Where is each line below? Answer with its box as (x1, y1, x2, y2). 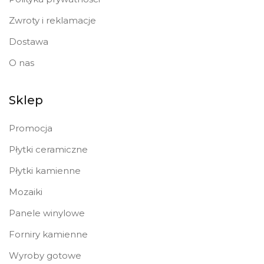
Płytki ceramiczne (9, 144, 88, 156)
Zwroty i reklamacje (9, 15, 96, 27)
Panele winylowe (9, 207, 85, 219)
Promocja (9, 123, 52, 134)
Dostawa (9, 36, 48, 48)
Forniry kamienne (9, 229, 88, 240)
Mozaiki (9, 186, 42, 198)
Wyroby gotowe (9, 250, 81, 262)
